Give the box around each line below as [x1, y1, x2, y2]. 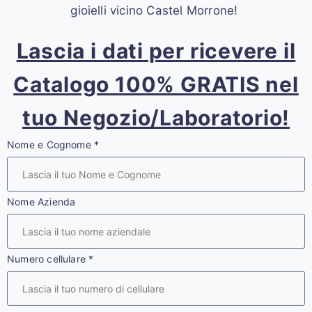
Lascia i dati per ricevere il [16, 38, 296, 64]
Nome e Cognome [7, 139, 95, 151]
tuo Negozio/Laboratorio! [22, 105, 290, 131]
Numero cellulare [7, 253, 89, 265]
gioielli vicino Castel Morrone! [70, 3, 242, 18]
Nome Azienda [7, 196, 76, 208]
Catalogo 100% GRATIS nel [13, 72, 299, 97]
